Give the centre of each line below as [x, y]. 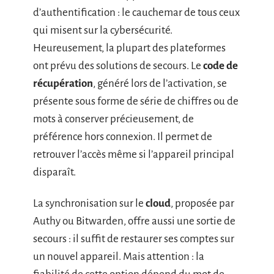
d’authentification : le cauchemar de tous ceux [136, 12]
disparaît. [54, 172]
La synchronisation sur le [89, 204]
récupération [63, 83]
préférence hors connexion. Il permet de [123, 136]
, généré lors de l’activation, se [160, 83]
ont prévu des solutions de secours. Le [118, 65]
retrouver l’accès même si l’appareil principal [134, 154]
